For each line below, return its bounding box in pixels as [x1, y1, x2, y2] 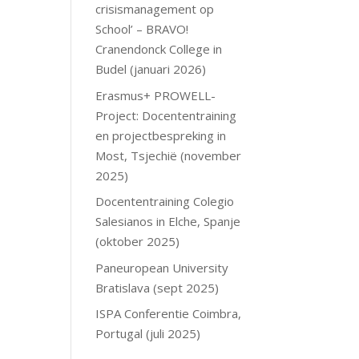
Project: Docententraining [95, 107, 237, 123]
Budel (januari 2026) [95, 61, 207, 78]
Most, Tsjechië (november [95, 147, 242, 163]
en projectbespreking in [95, 127, 227, 143]
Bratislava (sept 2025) [95, 279, 220, 296]
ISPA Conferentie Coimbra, [95, 305, 242, 322]
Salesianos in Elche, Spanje [95, 213, 241, 230]
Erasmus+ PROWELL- [95, 87, 216, 103]
